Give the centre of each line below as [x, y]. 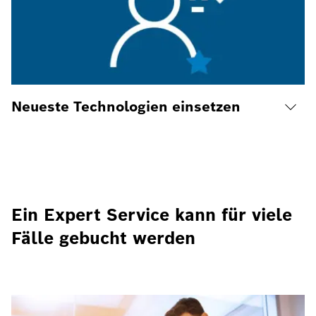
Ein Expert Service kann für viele [152, 215]
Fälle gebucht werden [103, 238]
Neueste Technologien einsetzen [126, 107]
